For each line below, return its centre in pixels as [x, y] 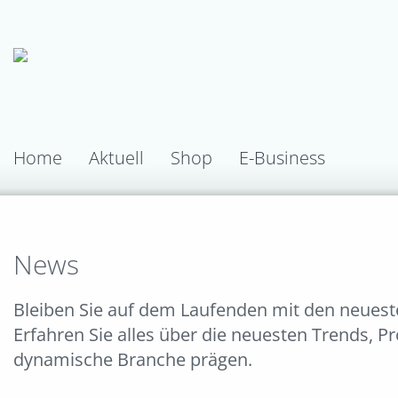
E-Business [282, 158]
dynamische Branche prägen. [133, 359]
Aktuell [116, 158]
